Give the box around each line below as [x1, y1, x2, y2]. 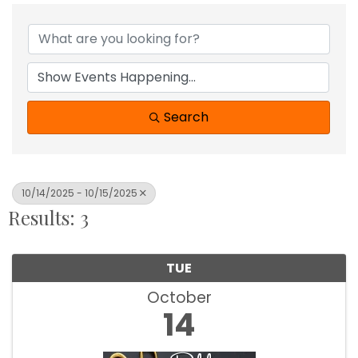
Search [163, 107, 209, 126]
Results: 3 [8, 204, 89, 230]
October [146, 286, 212, 308]
